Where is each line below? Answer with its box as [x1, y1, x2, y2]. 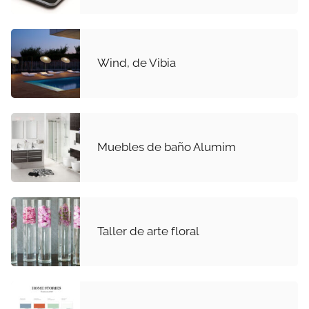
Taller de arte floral [97, 224, 199, 239]
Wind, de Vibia [97, 56, 176, 70]
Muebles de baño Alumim [97, 140, 236, 154]
